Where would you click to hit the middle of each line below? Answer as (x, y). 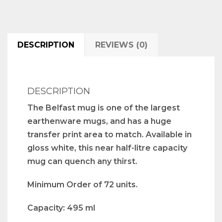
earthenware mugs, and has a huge (99, 121)
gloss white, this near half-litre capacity (107, 148)
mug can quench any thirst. (82, 162)
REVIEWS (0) (121, 45)
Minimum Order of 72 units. (83, 185)
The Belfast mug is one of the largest (104, 108)
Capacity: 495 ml (61, 208)
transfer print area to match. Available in (110, 135)
